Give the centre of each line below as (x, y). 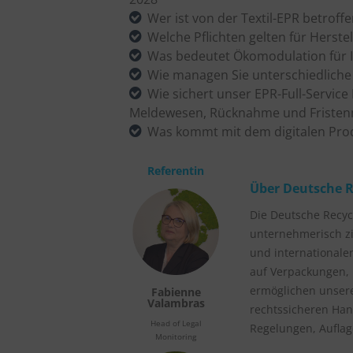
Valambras (176, 303)
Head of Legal (176, 323)
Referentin (176, 171)
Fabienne (176, 292)
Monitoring (176, 337)
